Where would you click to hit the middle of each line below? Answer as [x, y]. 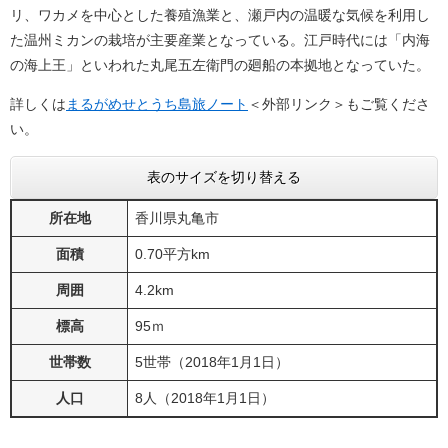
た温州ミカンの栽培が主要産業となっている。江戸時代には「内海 [220, 40]
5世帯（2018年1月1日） [212, 362]
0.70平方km [172, 254]
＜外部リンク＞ [297, 104]
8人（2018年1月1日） [205, 398]
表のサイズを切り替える [224, 177]
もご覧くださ [388, 104]
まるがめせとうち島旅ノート [157, 104]
